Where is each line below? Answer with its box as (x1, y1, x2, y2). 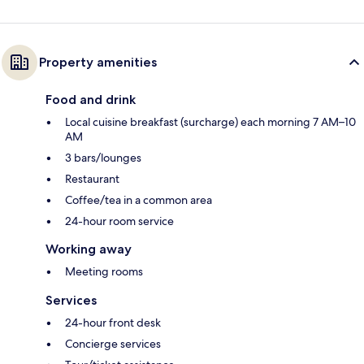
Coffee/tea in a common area (65, 192, 212, 207)
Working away (45, 240, 132, 257)
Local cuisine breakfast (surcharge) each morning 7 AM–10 (65, 114, 356, 129)
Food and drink (45, 91, 136, 107)
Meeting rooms (65, 263, 143, 279)
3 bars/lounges (65, 149, 141, 165)
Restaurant (65, 171, 119, 186)
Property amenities (39, 54, 157, 70)
